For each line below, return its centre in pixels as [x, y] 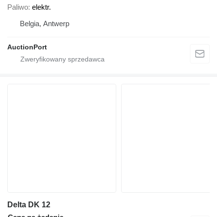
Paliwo [18, 7]
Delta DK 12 [29, 205]
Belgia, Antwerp [45, 24]
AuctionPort [27, 47]
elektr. [41, 7]
